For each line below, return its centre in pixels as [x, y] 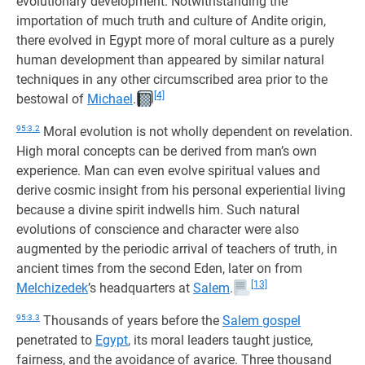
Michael [110, 99]
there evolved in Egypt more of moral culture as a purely [176, 40]
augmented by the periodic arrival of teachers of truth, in [177, 249]
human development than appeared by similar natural [170, 60]
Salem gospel [262, 321]
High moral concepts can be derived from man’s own [167, 151]
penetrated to [56, 340]
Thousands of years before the [131, 321]
